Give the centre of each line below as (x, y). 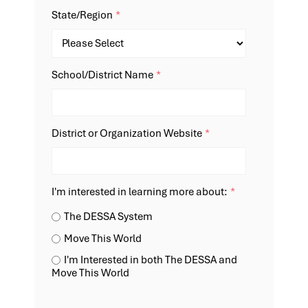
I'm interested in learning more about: (140, 192)
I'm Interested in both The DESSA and (151, 260)
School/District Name (102, 75)
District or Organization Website (127, 134)
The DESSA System (108, 217)
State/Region (82, 15)
